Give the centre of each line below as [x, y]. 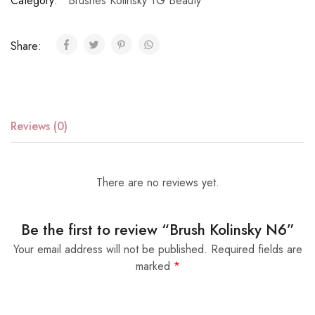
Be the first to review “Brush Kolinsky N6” [157, 230]
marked [154, 266]
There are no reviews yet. [157, 183]
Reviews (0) [39, 127]
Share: [28, 46]
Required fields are [256, 250]
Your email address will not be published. [110, 250]
